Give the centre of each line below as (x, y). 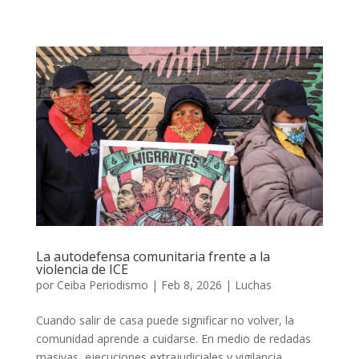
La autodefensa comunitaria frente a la (153, 256)
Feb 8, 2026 (191, 284)
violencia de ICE (82, 269)
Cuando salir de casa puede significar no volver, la (165, 320)
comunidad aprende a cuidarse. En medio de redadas (173, 338)
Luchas (253, 284)
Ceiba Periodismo (102, 284)
